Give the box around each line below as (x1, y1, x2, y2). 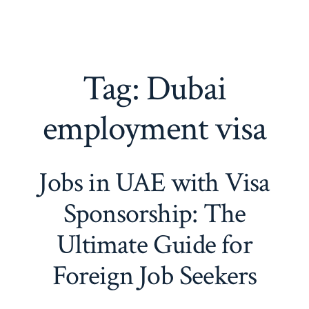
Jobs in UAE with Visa (39, 164, 270, 201)
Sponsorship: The (63, 195, 246, 232)
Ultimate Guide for (57, 226, 252, 263)
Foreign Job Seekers (52, 257, 257, 294)
